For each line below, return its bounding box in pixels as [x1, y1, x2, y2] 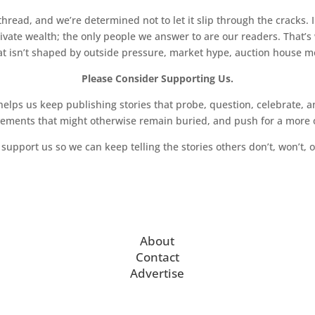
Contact [135, 248, 179, 265]
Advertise [130, 264, 185, 281]
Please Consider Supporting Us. [82, 71, 233, 85]
